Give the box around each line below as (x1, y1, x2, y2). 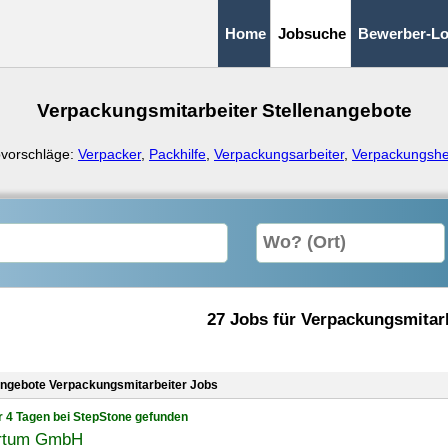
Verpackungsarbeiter (214, 146, 344, 162)
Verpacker (78, 146, 141, 162)
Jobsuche (278, 25, 346, 42)
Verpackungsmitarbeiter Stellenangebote (36, 100, 412, 121)
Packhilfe (149, 146, 206, 162)
